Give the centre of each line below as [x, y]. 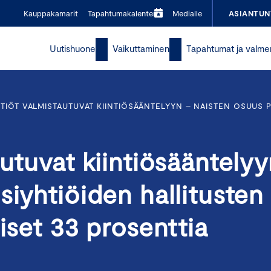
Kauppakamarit [51, 13]
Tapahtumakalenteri [122, 13]
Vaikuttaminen [141, 48]
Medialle [187, 13]
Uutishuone [73, 48]
